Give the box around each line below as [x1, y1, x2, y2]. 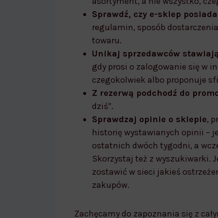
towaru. [92, 35, 122, 46]
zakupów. [92, 179, 129, 190]
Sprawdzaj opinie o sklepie [92, 113, 207, 125]
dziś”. [92, 100, 113, 111]
